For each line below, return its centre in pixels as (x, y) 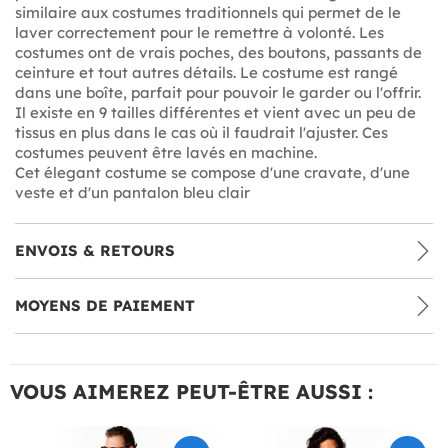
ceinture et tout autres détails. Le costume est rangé (206, 72)
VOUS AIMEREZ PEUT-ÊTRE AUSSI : (191, 391)
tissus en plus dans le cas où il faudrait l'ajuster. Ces (201, 132)
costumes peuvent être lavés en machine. (166, 152)
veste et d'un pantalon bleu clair (132, 192)
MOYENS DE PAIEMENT (105, 305)
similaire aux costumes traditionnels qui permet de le (208, 12)
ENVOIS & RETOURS (95, 250)
